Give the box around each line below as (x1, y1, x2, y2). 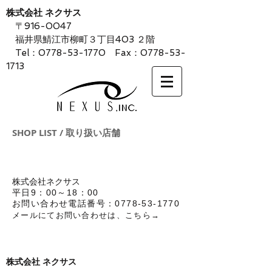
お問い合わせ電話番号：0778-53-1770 (12, 199, 180, 208)
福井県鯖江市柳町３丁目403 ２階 (6, 34, 155, 45)
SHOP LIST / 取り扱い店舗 (12, 126, 120, 139)
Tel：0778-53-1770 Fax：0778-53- (6, 47, 186, 58)
